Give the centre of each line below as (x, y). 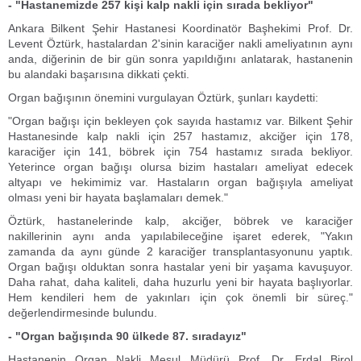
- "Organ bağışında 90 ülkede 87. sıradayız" (127, 336)
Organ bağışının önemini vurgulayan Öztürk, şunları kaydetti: (163, 98)
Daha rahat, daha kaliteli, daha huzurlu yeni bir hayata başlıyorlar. (180, 282)
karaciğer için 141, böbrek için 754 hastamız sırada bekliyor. (180, 151)
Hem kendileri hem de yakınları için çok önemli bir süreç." (180, 297)
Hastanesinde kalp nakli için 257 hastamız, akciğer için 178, (180, 136)
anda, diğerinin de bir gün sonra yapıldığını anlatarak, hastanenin (180, 59)
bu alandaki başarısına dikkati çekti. (99, 74)
